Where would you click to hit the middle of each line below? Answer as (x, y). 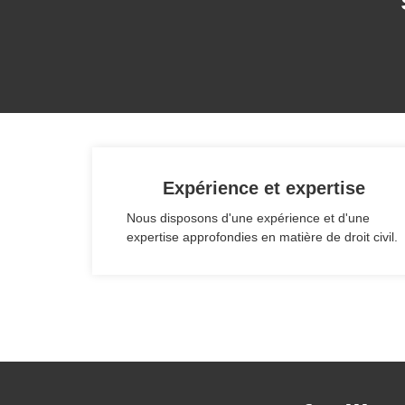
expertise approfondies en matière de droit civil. (262, 237)
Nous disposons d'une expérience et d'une (248, 218)
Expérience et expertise (264, 188)
